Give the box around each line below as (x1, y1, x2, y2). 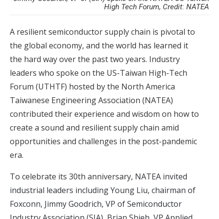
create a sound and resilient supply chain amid (10, 122, 179, 133)
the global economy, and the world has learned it (10, 40, 188, 51)
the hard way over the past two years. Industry (10, 54, 180, 65)
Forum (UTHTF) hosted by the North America (10, 81, 175, 92)
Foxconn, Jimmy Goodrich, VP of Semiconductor (10, 198, 182, 209)
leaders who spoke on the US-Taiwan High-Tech (10, 67, 187, 78)
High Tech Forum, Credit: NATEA (104, 2, 209, 11)
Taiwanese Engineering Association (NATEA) (10, 95, 173, 106)
